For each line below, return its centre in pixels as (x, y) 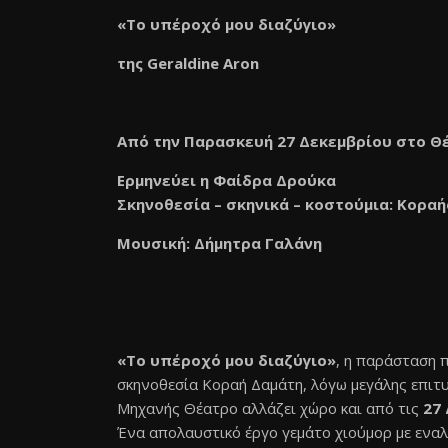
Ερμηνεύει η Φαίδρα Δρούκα (226, 180)
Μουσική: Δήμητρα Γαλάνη (219, 243)
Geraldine (183, 63)
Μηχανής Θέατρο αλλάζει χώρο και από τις (270, 408)
